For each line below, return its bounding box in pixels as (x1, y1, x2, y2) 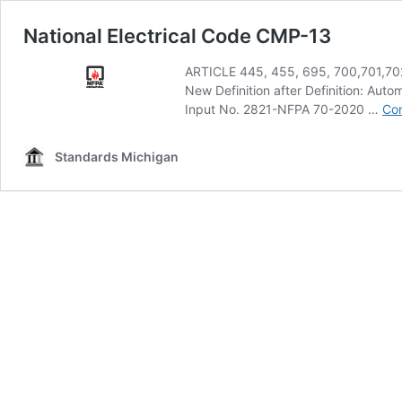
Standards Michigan (55, 149, 179, 164)
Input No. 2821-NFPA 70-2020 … (185, 101, 382, 117)
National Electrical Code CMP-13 (23, 24, 331, 48)
